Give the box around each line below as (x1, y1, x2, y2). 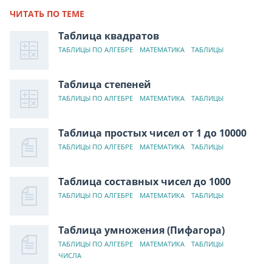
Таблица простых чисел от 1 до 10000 (58, 126, 246, 140)
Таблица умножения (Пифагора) (58, 223, 225, 237)
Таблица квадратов (58, 29, 159, 42)
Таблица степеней (58, 77, 151, 91)
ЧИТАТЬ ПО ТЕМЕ (10, 7, 84, 19)
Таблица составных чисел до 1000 (58, 174, 231, 188)
